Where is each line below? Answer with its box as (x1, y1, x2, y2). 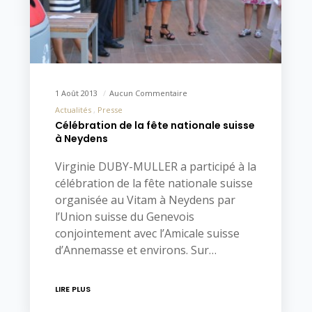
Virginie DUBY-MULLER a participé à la (54, 158, 256, 174)
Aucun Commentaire (109, 87, 187, 98)
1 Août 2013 (54, 87, 100, 98)
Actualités (54, 104, 91, 115)
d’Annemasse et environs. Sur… (54, 242, 217, 258)
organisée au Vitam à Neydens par (54, 192, 235, 208)
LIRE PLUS (54, 283, 91, 295)
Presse (97, 104, 123, 115)
